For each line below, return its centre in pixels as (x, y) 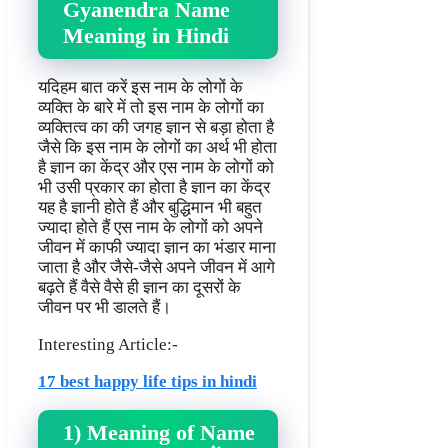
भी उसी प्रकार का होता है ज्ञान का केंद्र (154, 187)
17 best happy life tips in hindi (147, 381)
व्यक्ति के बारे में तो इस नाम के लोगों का (151, 107)
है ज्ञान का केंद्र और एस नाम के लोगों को (156, 167)
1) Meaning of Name (159, 432)
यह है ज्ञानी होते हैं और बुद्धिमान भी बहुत (150, 207)
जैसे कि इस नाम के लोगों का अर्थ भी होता (157, 147)
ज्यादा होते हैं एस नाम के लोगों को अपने (150, 227)
